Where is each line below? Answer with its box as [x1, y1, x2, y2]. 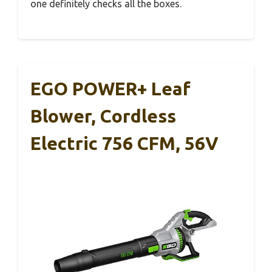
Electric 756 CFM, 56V [30, 132, 219, 154]
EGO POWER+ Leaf [30, 78, 191, 99]
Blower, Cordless [30, 105, 176, 126]
